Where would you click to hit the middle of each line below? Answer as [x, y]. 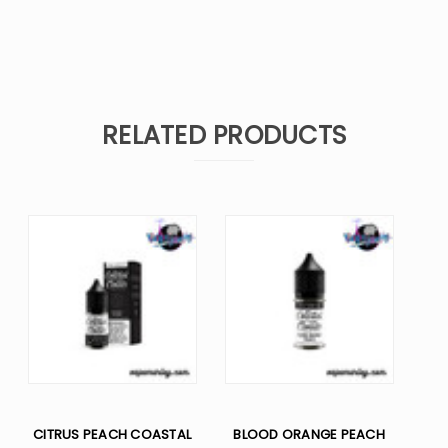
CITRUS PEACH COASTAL [112, 435]
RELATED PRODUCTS [224, 136]
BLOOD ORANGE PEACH [309, 435]
